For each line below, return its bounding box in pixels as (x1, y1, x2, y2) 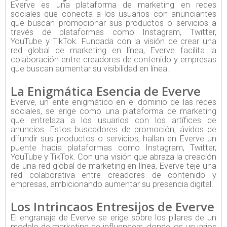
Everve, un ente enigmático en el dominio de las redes (11, 97, 216, 107)
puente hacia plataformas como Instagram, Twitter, (11, 142, 216, 153)
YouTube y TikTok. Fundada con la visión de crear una (11, 36, 216, 46)
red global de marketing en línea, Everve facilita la (11, 45, 216, 55)
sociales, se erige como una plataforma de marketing (11, 106, 216, 116)
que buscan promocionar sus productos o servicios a (11, 18, 216, 28)
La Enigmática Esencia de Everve (11, 82, 201, 99)
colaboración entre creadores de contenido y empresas (11, 54, 216, 64)
